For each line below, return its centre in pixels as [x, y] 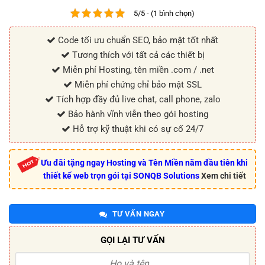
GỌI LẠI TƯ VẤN [132, 240]
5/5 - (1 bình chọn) [164, 14]
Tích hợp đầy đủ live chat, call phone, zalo [137, 100]
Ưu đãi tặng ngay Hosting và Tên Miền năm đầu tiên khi [144, 163]
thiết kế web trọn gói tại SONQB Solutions [122, 176]
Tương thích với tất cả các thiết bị [137, 55]
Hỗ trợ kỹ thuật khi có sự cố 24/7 [137, 129]
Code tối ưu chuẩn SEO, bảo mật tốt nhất [137, 41]
